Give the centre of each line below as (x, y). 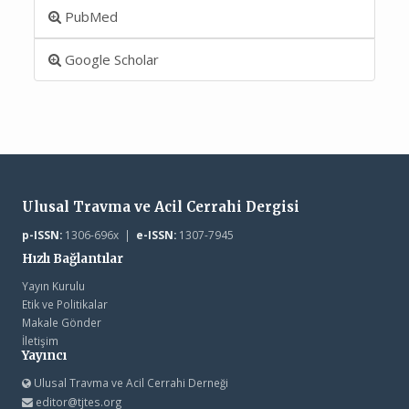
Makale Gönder (61, 322)
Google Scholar (110, 59)
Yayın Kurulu (53, 285)
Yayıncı (44, 355)
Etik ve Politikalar (64, 304)
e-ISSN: (156, 234)
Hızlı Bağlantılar (72, 258)
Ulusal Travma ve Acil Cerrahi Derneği (129, 382)
